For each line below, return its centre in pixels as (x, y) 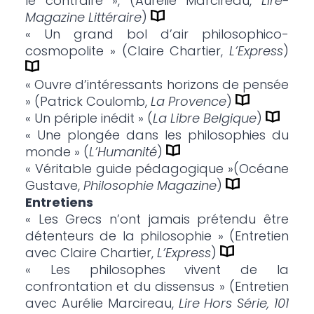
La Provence (188, 102)
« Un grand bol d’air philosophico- (157, 34)
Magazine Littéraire (83, 18)
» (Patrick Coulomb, (88, 102)
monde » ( (57, 152)
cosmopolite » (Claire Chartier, (127, 51)
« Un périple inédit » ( (89, 118)
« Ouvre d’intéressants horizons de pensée (157, 85)
